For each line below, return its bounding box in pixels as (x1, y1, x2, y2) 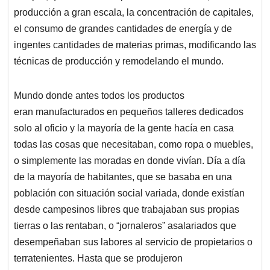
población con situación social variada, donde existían (14, 188, 245, 199)
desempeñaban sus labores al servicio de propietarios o (14, 237, 253, 248)
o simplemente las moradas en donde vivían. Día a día (14, 155, 245, 166)
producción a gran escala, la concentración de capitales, (14, 7, 254, 18)
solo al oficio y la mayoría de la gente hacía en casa (14, 123, 234, 134)
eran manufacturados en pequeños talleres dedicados (14, 107, 243, 118)
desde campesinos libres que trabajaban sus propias (14, 204, 239, 215)
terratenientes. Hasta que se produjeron (14, 253, 183, 264)
